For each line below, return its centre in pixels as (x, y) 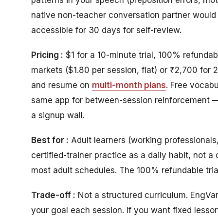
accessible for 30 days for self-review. (106, 30)
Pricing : (47, 55)
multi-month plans (129, 85)
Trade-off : (53, 195)
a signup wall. (58, 115)
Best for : (50, 140)
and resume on (62, 85)
